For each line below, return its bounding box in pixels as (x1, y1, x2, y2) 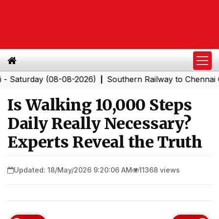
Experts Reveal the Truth (7, 132, 202, 152)
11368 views (139, 165, 180, 174)
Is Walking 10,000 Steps (7, 95, 192, 115)
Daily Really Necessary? (7, 114, 191, 133)
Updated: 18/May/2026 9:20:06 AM (14, 165, 132, 174)
